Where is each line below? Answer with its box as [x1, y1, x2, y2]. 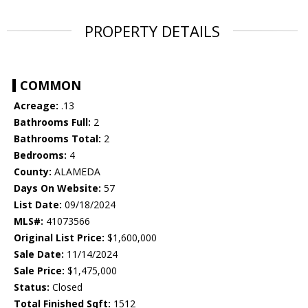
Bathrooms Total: [14, 132, 101, 146]
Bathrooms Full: [14, 115, 91, 129]
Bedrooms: [14, 148, 67, 162]
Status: [14, 280, 49, 294]
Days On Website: [14, 181, 101, 195]
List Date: [14, 198, 62, 212]
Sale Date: [14, 247, 64, 261]
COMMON [20, 77, 81, 94]
